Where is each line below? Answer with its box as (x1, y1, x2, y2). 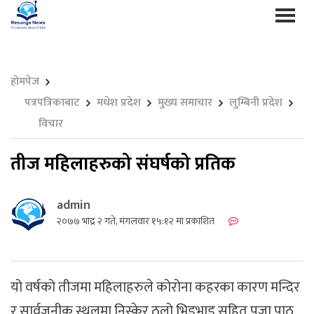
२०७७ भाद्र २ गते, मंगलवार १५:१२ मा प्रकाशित (57, 212, 214, 229)
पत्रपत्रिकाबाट (25, 93, 80, 112)
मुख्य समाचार (158, 93, 212, 112)
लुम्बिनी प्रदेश (229, 93, 282, 112)
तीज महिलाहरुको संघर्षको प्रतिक (11, 149, 235, 179)
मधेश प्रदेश (97, 93, 141, 112)
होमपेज (11, 71, 39, 91)
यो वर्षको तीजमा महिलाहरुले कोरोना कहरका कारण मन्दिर (11, 275, 300, 299)
